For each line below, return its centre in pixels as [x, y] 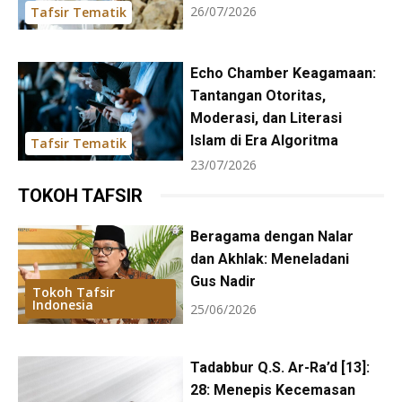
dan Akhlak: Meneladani [269, 258]
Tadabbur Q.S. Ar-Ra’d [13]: [280, 367]
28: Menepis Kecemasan [272, 389]
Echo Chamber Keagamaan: [283, 73]
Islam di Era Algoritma [264, 140]
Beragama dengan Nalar [271, 236]
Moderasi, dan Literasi [266, 118]
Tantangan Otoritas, [258, 95]
